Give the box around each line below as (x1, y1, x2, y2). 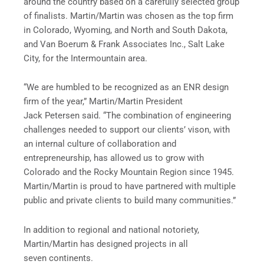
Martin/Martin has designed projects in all (24, 238, 188, 249)
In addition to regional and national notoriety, (24, 224, 199, 235)
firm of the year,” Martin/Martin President (24, 96, 183, 107)
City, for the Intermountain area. (24, 52, 147, 64)
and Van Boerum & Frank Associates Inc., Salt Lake (24, 38, 225, 49)
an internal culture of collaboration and (24, 138, 176, 150)
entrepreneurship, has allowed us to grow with (24, 153, 204, 164)
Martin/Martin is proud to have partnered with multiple (24, 181, 236, 192)
